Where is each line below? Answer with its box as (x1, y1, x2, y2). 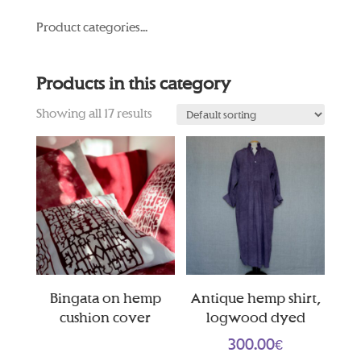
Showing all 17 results (35, 106, 152, 122)
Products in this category (35, 73, 231, 95)
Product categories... (35, 19, 147, 35)
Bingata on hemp (49, 289, 161, 308)
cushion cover (60, 309, 151, 327)
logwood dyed (205, 309, 305, 327)
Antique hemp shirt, (190, 289, 322, 308)
